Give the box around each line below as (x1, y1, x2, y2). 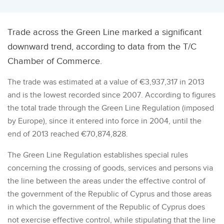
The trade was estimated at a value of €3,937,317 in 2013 (7, 77, 204, 87)
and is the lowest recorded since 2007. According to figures (7, 90, 215, 100)
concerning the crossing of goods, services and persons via (7, 163, 213, 173)
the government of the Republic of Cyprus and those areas (7, 189, 211, 199)
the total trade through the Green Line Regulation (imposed (7, 103, 214, 113)
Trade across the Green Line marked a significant (7, 26, 201, 37)
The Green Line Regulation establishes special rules (7, 150, 188, 160)
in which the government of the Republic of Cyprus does (7, 202, 205, 212)
